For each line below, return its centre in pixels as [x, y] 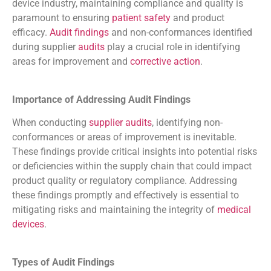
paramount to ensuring [62, 18]
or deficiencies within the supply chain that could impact [132, 166]
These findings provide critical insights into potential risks [135, 152]
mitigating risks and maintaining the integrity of [115, 210]
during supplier [45, 47]
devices [28, 224]
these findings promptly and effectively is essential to [126, 195]
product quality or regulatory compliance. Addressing [125, 181]
